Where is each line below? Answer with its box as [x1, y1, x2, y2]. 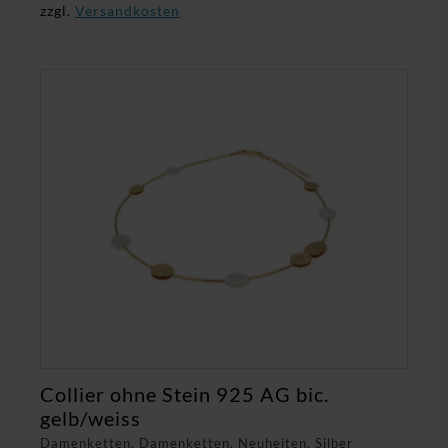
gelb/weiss [40, 406, 141, 430]
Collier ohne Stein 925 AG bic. [40, 382, 329, 406]
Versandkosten [75, 2, 180, 20]
